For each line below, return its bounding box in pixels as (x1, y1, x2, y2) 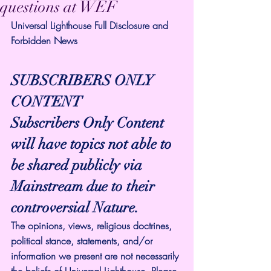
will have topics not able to (11, 135, 175, 153)
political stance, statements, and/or (11, 234, 155, 247)
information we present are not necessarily (11, 249, 181, 263)
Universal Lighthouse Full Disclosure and (11, 19, 171, 32)
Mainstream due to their (11, 177, 158, 195)
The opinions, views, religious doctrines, (11, 219, 175, 232)
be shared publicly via (11, 156, 146, 174)
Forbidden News (11, 34, 77, 47)
